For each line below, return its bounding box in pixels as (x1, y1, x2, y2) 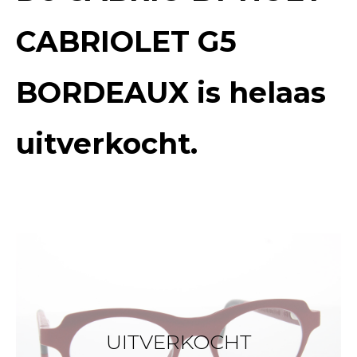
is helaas (189, 75, 326, 110)
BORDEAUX (16, 75, 189, 110)
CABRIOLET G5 (16, 24, 237, 59)
